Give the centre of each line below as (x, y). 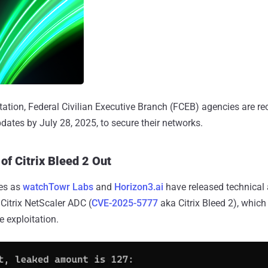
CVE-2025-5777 (125, 203)
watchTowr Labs (58, 187)
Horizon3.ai (139, 187)
